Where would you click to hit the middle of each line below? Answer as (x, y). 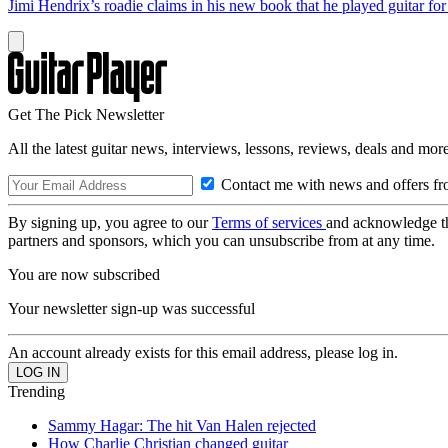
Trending (36, 391)
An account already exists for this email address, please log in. (203, 352)
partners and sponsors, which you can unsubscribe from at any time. (221, 240)
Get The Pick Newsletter (86, 114)
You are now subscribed (84, 274)
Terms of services (269, 222)
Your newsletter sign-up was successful (131, 308)
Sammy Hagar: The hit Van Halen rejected (182, 425)
